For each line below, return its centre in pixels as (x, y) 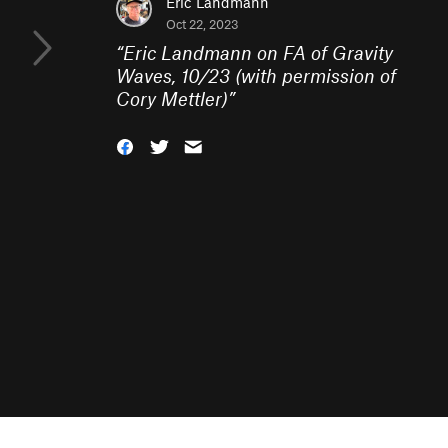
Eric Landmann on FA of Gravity (258, 52)
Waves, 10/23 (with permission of (256, 75)
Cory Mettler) (172, 98)
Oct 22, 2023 (202, 24)
